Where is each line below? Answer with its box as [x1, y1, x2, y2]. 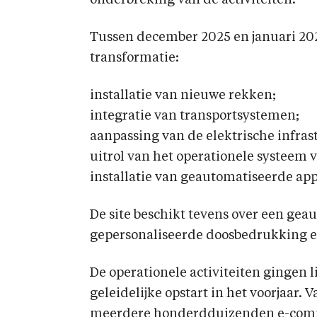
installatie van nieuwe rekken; [90, 89, 276, 102]
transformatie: [90, 52, 179, 64]
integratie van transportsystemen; [90, 110, 299, 122]
